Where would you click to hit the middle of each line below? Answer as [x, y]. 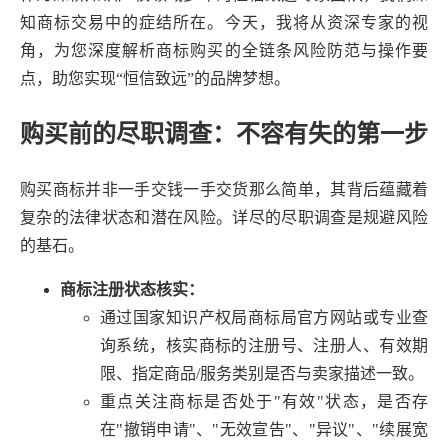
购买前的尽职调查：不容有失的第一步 [224, 133]
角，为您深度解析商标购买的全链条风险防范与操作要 [224, 50]
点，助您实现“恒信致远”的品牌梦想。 [155, 78]
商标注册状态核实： [132, 289]
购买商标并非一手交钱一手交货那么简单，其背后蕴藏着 [224, 189]
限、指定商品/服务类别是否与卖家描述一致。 [262, 373]
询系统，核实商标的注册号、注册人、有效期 [264, 345]
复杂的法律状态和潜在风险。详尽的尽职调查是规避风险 [224, 217]
